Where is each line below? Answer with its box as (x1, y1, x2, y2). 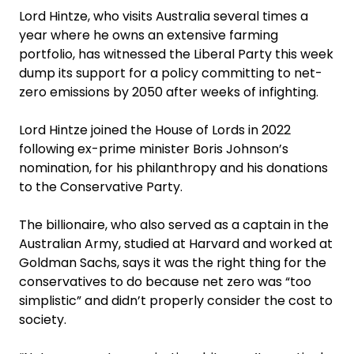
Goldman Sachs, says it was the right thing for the (19, 253, 326, 272)
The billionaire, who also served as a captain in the (19, 215, 329, 234)
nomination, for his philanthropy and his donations (19, 158, 328, 177)
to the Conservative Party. (19, 177, 183, 196)
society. (19, 310, 66, 329)
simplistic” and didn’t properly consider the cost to (19, 291, 333, 310)
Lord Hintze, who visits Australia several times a (19, 6, 308, 25)
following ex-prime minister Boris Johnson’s (19, 139, 288, 158)
